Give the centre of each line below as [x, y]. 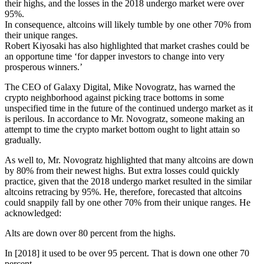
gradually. [23, 140]
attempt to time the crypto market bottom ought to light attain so [122, 129]
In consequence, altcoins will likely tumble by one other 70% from [128, 24]
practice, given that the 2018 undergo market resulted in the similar [128, 181]
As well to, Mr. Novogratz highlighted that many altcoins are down [129, 160]
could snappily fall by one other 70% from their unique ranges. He [128, 202]
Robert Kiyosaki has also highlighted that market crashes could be [127, 46]
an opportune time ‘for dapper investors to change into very [115, 56]
